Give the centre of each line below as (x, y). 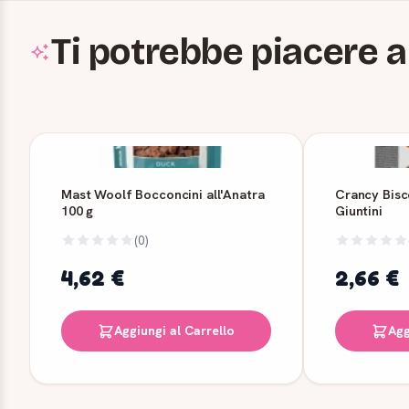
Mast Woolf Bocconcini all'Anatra (163, 194)
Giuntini (359, 211)
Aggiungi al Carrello (174, 331)
